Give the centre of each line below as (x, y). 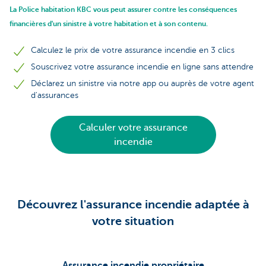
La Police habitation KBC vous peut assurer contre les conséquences (123, 9)
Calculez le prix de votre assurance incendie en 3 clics (133, 50)
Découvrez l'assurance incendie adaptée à (133, 205)
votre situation (133, 221)
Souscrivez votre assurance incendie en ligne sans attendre (142, 67)
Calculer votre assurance (133, 128)
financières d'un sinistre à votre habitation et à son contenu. (109, 24)
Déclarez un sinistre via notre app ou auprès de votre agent (142, 83)
